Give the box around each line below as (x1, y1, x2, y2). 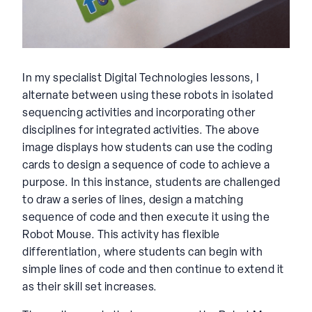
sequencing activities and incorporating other (22, 107, 256, 119)
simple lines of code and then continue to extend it (22, 264, 284, 276)
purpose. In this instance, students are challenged (22, 177, 280, 189)
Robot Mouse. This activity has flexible (22, 229, 220, 241)
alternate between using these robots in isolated (22, 90, 273, 102)
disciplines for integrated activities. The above (22, 125, 259, 136)
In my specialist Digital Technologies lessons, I (22, 72, 259, 84)
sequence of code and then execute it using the (22, 212, 270, 224)
